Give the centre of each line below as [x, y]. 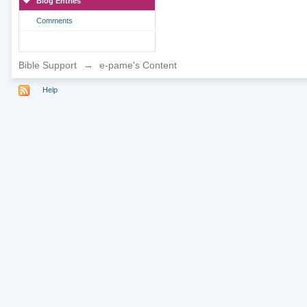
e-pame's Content [138, 65]
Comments [54, 21]
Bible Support [47, 65]
